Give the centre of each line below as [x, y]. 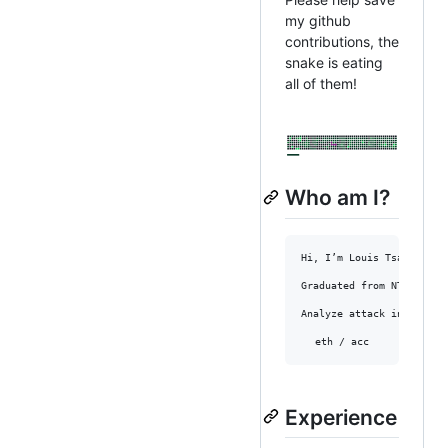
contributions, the [342, 42]
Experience [341, 417]
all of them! [321, 84]
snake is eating [334, 63]
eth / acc [342, 341]
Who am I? [337, 198]
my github [318, 21]
